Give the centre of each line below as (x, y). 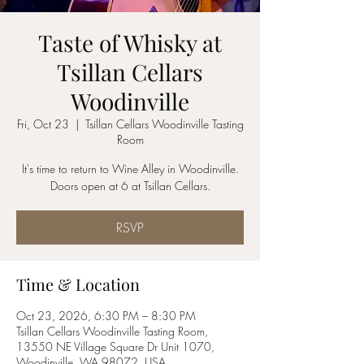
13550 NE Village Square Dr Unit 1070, (115, 347)
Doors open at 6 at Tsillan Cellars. (130, 186)
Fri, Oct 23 (43, 124)
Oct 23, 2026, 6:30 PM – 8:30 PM (106, 316)
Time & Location (78, 284)
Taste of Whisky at (130, 43)
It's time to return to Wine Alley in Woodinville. (130, 169)
